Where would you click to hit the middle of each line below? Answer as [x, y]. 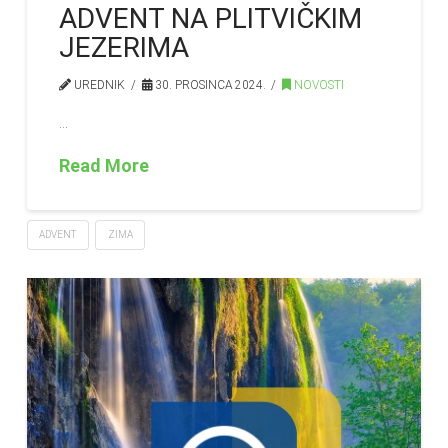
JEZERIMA [124, 48]
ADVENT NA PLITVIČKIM [211, 19]
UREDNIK [98, 85]
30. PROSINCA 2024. [208, 85]
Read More [104, 166]
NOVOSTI [318, 85]
